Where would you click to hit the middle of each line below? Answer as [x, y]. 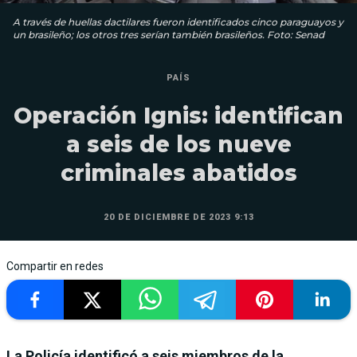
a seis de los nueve [178, 144]
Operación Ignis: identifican [178, 116]
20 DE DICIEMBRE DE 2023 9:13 [178, 217]
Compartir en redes [55, 266]
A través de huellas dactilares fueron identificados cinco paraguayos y [178, 22]
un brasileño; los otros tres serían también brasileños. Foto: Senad [169, 35]
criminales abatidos [178, 173]
